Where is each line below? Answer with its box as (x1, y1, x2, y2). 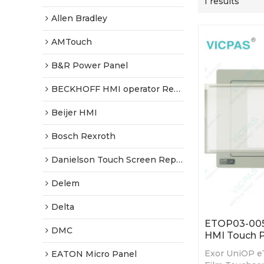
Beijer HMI (51, 107, 97, 118)
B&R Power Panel (51, 60, 128, 71)
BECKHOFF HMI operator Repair (51, 84, 174, 94)
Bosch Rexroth (51, 131, 115, 141)
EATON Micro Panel (51, 249, 137, 259)
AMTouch (51, 37, 92, 47)
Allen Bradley (51, 13, 107, 24)
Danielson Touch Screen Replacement (51, 154, 176, 165)
